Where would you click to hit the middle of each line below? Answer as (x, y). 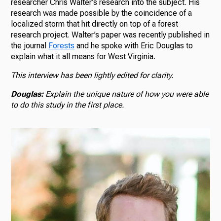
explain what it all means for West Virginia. (83, 57)
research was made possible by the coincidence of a (102, 13)
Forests (62, 46)
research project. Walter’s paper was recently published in (110, 35)
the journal (30, 46)
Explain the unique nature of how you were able (127, 94)
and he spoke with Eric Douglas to (134, 46)
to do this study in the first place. (68, 105)
